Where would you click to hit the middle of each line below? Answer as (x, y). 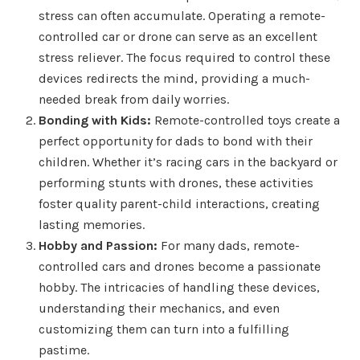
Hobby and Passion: (98, 245)
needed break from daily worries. (134, 99)
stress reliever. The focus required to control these (184, 57)
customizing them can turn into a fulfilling (164, 329)
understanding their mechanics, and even (159, 308)
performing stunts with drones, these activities (176, 182)
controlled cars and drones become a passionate (180, 266)
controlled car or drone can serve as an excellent (178, 36)
